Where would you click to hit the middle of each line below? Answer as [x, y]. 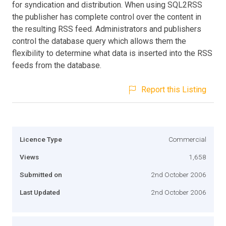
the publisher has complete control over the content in [107, 17]
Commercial [187, 139]
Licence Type [41, 139]
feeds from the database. [57, 65]
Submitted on [41, 174]
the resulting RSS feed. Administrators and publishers [107, 29]
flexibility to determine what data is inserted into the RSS [112, 53]
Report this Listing [174, 89]
